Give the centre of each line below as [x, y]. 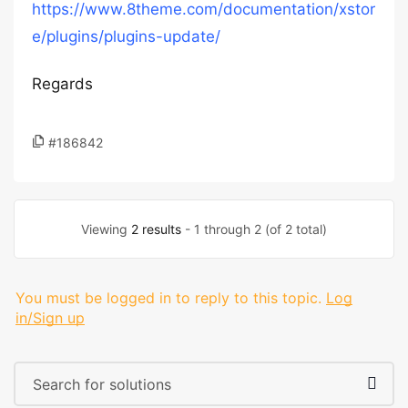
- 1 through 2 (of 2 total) [254, 229]
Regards [62, 84]
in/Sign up [50, 318]
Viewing [106, 229]
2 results [156, 229]
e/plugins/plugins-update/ [126, 36]
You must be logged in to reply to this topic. [168, 298]
